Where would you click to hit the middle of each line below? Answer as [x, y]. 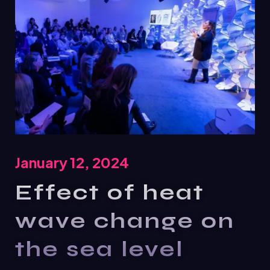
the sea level [99, 249]
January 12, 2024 [72, 162]
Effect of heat [110, 192]
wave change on [125, 221]
